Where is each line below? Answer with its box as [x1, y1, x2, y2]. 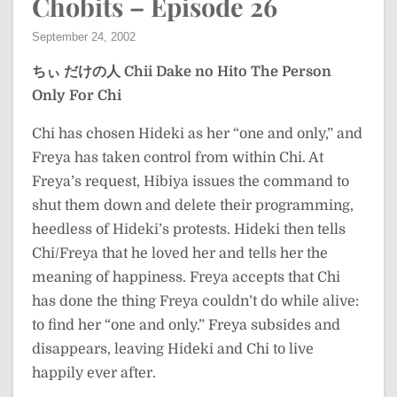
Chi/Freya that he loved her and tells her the [32, 245, 328, 261]
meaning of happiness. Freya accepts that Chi [32, 269, 340, 285]
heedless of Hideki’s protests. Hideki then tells [32, 222, 346, 237]
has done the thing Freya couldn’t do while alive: [32, 293, 359, 309]
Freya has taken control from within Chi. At [32, 150, 323, 166]
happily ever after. [32, 365, 156, 381]
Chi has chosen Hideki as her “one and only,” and [32, 126, 362, 142]
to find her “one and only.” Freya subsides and [32, 317, 340, 333]
